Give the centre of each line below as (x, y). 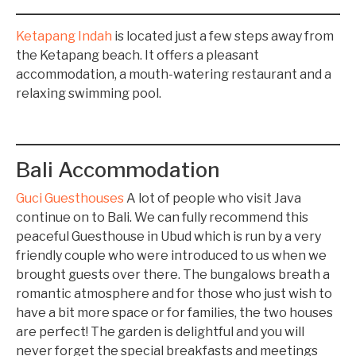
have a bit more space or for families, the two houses (174, 313)
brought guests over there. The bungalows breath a (173, 275)
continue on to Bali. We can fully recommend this (162, 217)
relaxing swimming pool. (89, 93)
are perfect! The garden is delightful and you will (160, 332)
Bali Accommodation (118, 170)
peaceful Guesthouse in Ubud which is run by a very (168, 236)
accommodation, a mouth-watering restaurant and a (174, 74)
